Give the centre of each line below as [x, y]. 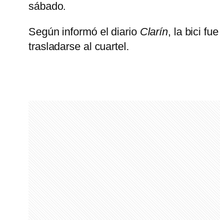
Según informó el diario [84, 31]
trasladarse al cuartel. [79, 46]
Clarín [154, 31]
